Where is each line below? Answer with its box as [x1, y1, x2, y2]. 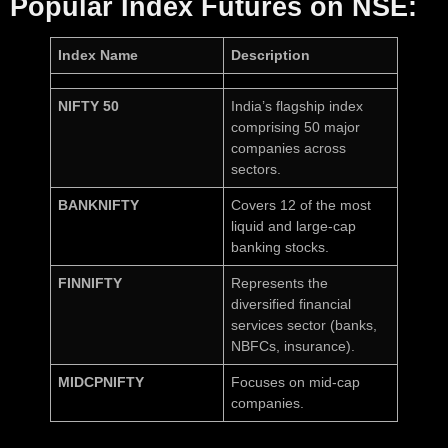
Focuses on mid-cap [231, 374, 361, 391]
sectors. [231, 161, 282, 178]
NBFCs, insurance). [231, 338, 356, 355]
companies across [231, 140, 347, 157]
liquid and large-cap [231, 218, 357, 235]
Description [231, 47, 311, 64]
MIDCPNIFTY [58, 374, 145, 391]
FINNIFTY [58, 275, 123, 292]
